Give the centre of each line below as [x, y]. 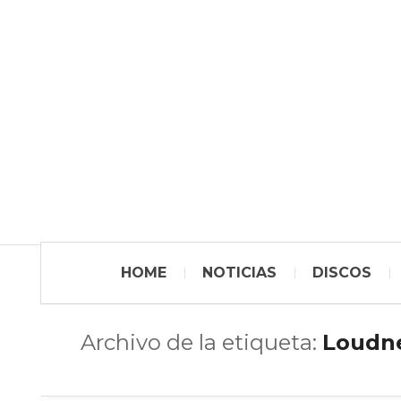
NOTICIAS [239, 273]
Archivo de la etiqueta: [201, 342]
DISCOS [342, 273]
